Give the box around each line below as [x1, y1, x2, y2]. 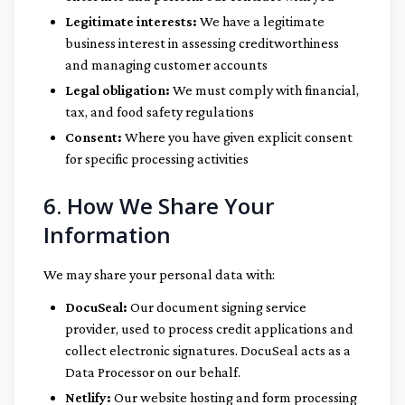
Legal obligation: [65, 82, 170, 98]
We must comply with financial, [170, 82, 359, 98]
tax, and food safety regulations [65, 104, 254, 119]
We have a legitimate [197, 14, 325, 29]
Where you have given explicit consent [122, 129, 353, 145]
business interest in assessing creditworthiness [65, 35, 339, 51]
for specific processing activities [65, 151, 249, 166]
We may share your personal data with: [43, 267, 275, 282]
